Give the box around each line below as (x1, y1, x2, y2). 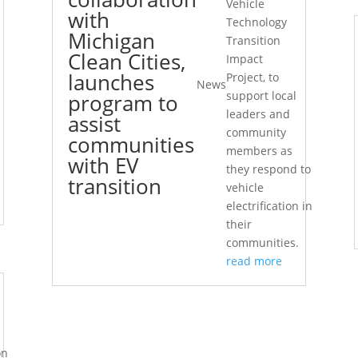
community (225, 125, 286, 141)
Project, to (225, 70, 279, 86)
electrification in (225, 198, 312, 214)
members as (225, 143, 292, 159)
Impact (225, 51, 263, 67)
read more (225, 253, 282, 269)
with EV (67, 151, 138, 181)
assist (67, 109, 121, 139)
